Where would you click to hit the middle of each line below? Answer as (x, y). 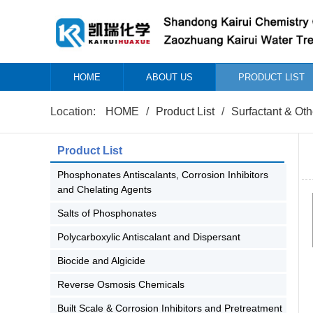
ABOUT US (169, 77)
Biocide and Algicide (101, 261)
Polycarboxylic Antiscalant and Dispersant (149, 237)
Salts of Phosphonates (107, 213)
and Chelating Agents (104, 189)
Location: (74, 111)
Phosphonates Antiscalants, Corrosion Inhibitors (163, 175)
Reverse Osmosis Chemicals (121, 284)
